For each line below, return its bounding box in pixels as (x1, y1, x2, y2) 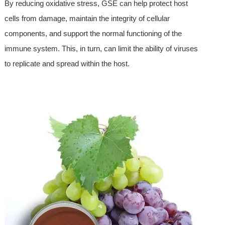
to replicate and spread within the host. (4, 59, 130, 68)
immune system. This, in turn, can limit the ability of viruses (4, 44, 198, 53)
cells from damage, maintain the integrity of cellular (4, 14, 170, 23)
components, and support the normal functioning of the (4, 29, 182, 38)
